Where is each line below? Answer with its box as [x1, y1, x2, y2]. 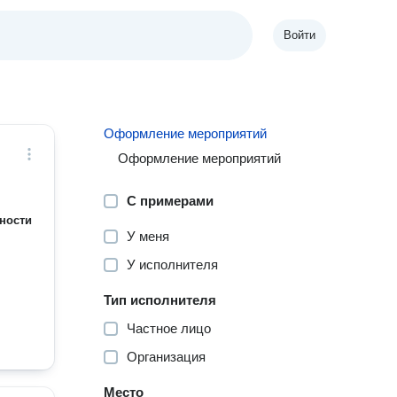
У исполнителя [127, 257, 219, 272]
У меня [127, 229, 170, 244]
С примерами [127, 193, 214, 208]
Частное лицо [127, 321, 212, 336]
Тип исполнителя [104, 292, 217, 307]
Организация [127, 349, 206, 364]
